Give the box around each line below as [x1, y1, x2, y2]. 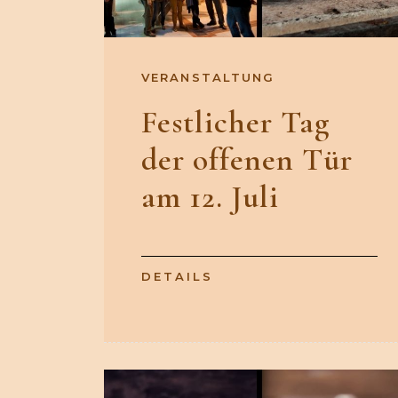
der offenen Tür [141, 140, 353, 179]
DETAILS [141, 269, 213, 284]
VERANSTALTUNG [141, 70, 275, 85]
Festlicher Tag [141, 103, 330, 142]
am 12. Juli [141, 178, 279, 217]
